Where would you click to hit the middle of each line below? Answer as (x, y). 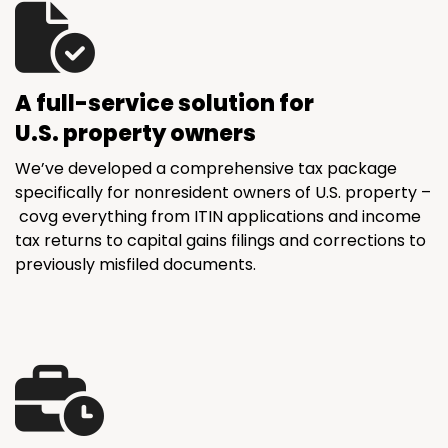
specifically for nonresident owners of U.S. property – (223, 192)
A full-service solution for (164, 103)
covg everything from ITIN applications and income (218, 216)
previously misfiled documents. (135, 264)
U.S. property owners (135, 133)
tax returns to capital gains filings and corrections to (220, 240)
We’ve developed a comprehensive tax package (206, 168)
